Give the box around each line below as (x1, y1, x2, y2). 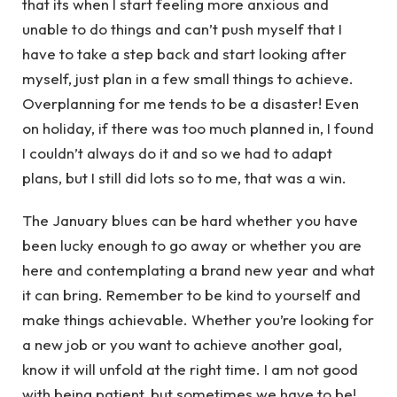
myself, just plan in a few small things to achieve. (22, 68, 354, 88)
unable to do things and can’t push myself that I (22, 19, 342, 38)
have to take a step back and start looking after (22, 43, 346, 63)
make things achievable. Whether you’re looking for (22, 310, 374, 330)
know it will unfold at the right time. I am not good (22, 360, 358, 379)
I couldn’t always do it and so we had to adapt (22, 143, 332, 162)
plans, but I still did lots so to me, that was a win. (22, 167, 346, 187)
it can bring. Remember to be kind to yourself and (22, 285, 361, 305)
